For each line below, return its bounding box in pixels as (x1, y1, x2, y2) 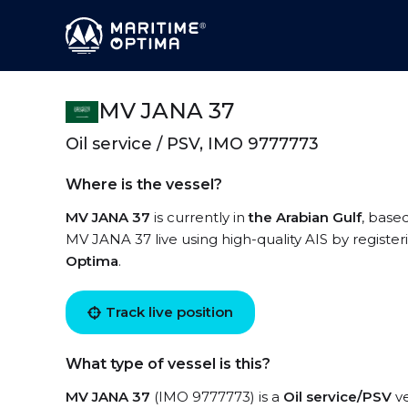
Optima (66, 252, 118, 270)
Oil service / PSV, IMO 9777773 (66, 134, 319, 154)
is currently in (150, 209, 249, 226)
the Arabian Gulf (249, 209, 362, 226)
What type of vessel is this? (66, 355, 270, 372)
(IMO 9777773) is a (150, 388, 283, 405)
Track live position (106, 303, 233, 321)
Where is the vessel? (66, 176, 222, 193)
